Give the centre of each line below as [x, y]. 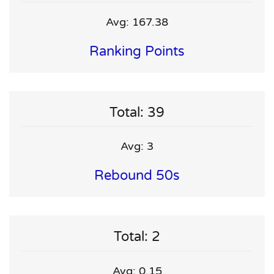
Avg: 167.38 [137, 22]
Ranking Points [137, 51]
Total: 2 [137, 237]
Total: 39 [137, 112]
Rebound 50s [137, 176]
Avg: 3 [137, 146]
